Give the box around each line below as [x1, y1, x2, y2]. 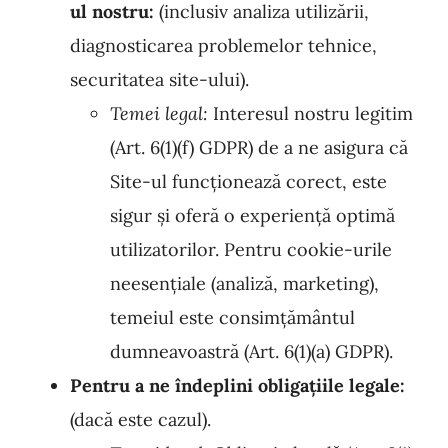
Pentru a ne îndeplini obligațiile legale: [70, 374, 405, 397]
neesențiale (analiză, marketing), [110, 272, 379, 295]
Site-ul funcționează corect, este [110, 170, 387, 193]
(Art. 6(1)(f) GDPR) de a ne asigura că [110, 136, 408, 159]
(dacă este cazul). [70, 408, 211, 431]
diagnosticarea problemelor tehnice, [70, 34, 377, 57]
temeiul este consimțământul [110, 306, 355, 329]
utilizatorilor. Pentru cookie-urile [110, 238, 392, 261]
